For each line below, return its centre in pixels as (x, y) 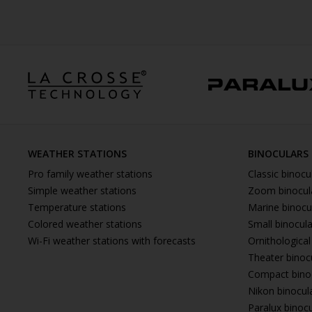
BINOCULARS (279, 154)
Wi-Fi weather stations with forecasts (112, 241)
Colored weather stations (85, 224)
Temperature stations (77, 207)
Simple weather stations (82, 190)
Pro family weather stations (90, 174)
